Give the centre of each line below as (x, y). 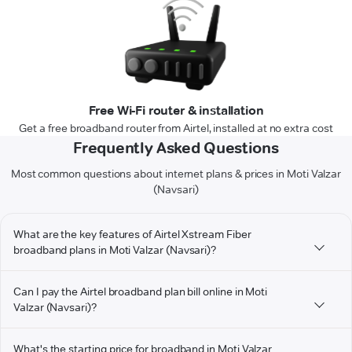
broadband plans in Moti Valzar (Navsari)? (115, 250)
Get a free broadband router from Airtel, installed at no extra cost (176, 128)
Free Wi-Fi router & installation (176, 111)
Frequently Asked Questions (176, 148)
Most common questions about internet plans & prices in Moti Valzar (176, 174)
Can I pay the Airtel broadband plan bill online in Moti (141, 292)
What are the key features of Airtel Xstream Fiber (132, 235)
